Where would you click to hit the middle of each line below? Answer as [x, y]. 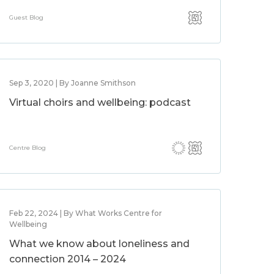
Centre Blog [28, 148]
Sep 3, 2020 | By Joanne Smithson [73, 83]
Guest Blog [27, 17]
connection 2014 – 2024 [68, 259]
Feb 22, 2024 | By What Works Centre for [86, 213]
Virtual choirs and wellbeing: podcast [100, 102]
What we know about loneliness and [100, 244]
